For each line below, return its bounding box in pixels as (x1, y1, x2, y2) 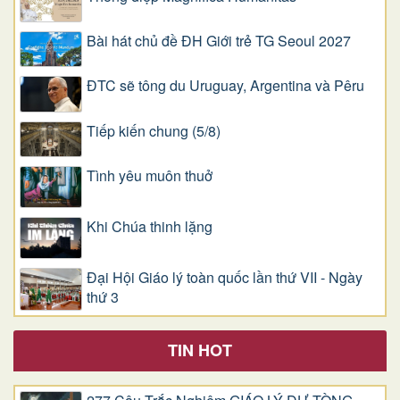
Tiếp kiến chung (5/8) (87, 120, 221, 141)
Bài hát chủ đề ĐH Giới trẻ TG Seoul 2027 (87, 29, 351, 51)
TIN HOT (168, 337, 232, 362)
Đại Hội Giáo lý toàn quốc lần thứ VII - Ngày (87, 267, 362, 288)
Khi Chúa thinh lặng (87, 216, 212, 237)
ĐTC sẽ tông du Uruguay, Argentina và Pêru (87, 75, 364, 96)
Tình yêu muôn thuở (87, 164, 212, 186)
